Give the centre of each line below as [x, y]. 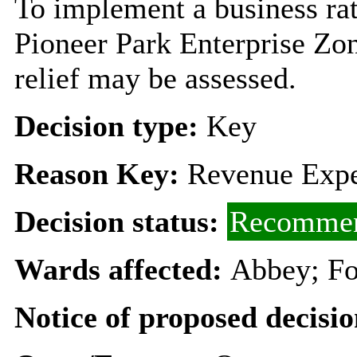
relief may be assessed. [155, 78]
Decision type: [110, 126]
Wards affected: [122, 269]
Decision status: [120, 221]
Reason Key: [96, 173]
